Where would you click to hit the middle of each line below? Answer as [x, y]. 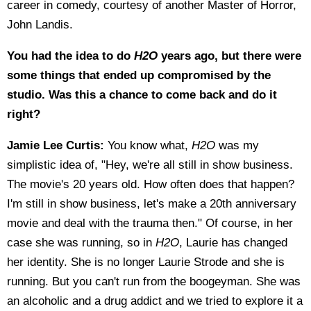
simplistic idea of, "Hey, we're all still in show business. [150, 165]
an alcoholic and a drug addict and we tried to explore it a [155, 301]
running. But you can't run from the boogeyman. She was [154, 281]
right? [24, 114]
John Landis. [40, 25]
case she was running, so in [81, 243]
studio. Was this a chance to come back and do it [142, 95]
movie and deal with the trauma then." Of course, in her [150, 223]
